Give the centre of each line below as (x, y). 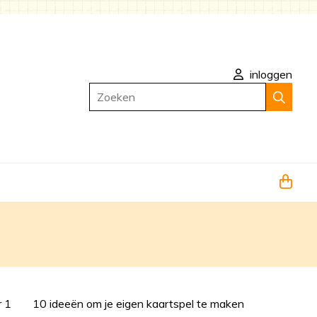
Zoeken (108, 91)
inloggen (270, 74)
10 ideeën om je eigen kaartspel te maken (139, 304)
